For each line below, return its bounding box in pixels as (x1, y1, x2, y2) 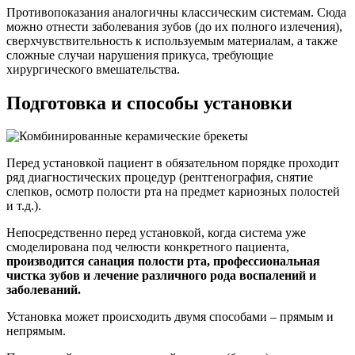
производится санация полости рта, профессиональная (6, 254, 320, 269)
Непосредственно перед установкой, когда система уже (6, 226, 306, 240)
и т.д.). (6, 199, 41, 213)
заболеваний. (6, 283, 81, 297)
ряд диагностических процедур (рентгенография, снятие (6, 170, 313, 185)
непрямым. (6, 324, 66, 338)
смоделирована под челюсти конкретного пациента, (6, 240, 289, 254)
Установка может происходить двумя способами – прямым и (6, 310, 334, 324)
